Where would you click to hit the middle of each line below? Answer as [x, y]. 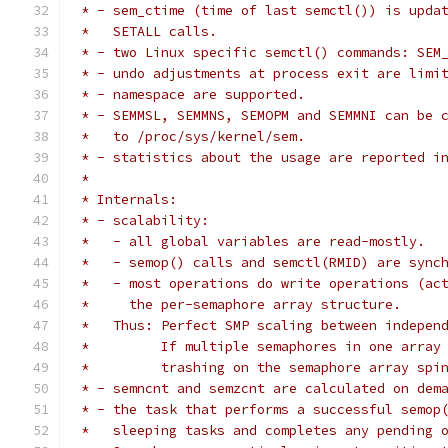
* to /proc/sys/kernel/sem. [189, 136]
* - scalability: [141, 220]
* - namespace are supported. [189, 94]
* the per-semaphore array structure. [237, 304]
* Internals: [125, 199]
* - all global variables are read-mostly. [249, 241]
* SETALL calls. [145, 31]
